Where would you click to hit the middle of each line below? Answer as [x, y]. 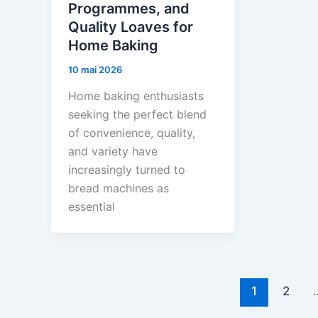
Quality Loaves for [131, 27]
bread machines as [119, 188]
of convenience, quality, [132, 133]
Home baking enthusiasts [136, 96]
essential [92, 207]
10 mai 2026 [95, 69]
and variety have [113, 152]
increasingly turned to [127, 170]
